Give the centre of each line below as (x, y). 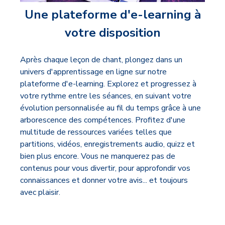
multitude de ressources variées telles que (96, 132)
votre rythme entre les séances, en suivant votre (106, 96)
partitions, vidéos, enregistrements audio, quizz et (107, 144)
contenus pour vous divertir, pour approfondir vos (105, 168)
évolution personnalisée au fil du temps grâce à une (110, 108)
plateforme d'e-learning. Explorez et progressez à (108, 84)
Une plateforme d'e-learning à (113, 14)
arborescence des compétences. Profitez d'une (103, 120)
